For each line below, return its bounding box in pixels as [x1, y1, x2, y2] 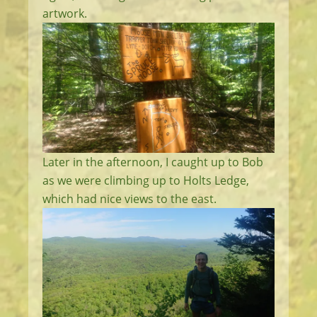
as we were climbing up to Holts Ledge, [42, 173, 249, 189]
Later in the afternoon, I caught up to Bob [42, 154, 263, 171]
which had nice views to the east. [42, 191, 217, 207]
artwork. [42, 5, 87, 21]
